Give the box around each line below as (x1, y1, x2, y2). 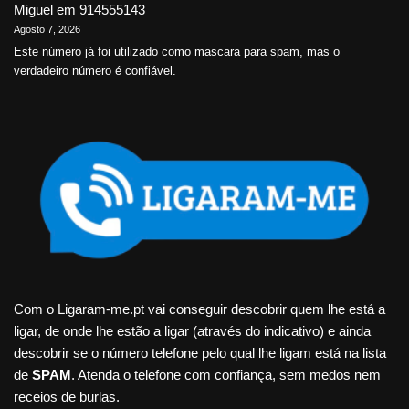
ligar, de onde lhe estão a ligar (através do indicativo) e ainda (14, 323, 371, 339)
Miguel (14, 2, 53, 18)
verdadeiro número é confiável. (14, 64, 176, 78)
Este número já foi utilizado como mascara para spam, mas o (14, 45, 340, 58)
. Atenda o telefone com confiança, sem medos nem (71, 367, 381, 383)
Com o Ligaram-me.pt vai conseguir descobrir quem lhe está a (14, 301, 385, 317)
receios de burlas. (14, 389, 120, 404)
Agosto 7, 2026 (14, 24, 80, 36)
